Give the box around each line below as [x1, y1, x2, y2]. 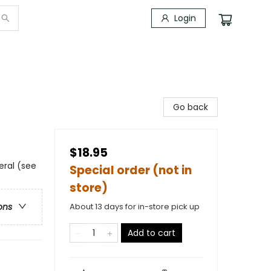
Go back [173, 101, 208, 113]
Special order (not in [70, 162, 192, 178]
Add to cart [128, 227, 175, 239]
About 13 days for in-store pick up [70, 201, 200, 212]
